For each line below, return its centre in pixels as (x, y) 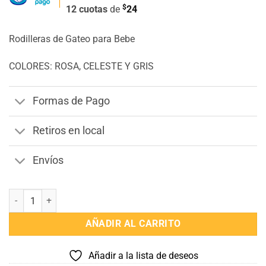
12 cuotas (88, 9)
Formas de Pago (72, 101)
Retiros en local (69, 131)
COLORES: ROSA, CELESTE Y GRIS (81, 66)
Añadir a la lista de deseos (143, 256)
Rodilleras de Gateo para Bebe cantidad (83, 195)
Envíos (48, 161)
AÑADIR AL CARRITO (133, 224)
